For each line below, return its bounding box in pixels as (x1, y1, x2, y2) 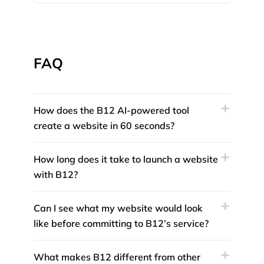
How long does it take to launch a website (33, 153, 218, 166)
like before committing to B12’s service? (33, 217, 209, 230)
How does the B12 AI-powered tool (33, 104, 189, 117)
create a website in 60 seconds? (33, 120, 174, 132)
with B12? (33, 169, 78, 181)
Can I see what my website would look (33, 202, 203, 214)
